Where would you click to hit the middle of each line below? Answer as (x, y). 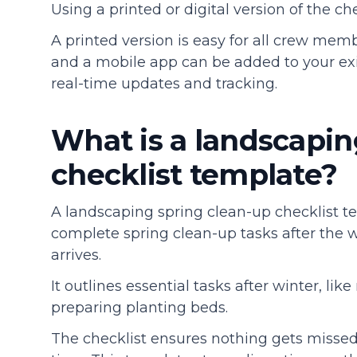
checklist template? (194, 174)
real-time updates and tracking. (164, 83)
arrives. (76, 255)
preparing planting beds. (141, 307)
